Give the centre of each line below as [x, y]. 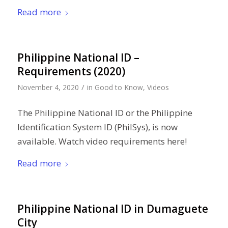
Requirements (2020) [71, 71]
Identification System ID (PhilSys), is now [97, 127]
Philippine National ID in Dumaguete [112, 208]
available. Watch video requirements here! [102, 141]
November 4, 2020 [48, 87]
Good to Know [119, 87]
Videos [158, 87]
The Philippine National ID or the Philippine [105, 113]
